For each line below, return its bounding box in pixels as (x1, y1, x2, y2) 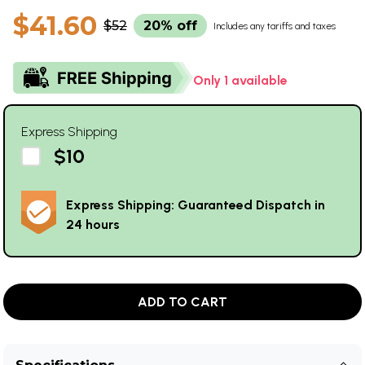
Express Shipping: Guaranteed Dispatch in (66, 196, 325, 213)
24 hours (66, 216, 120, 232)
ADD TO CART (138, 293, 227, 310)
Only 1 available (193, 72, 288, 88)
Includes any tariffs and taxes (213, 20, 336, 32)
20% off (143, 17, 197, 33)
